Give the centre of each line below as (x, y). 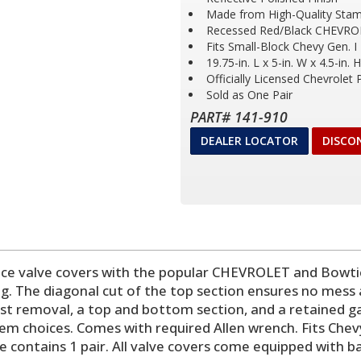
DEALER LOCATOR (249, 141)
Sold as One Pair (249, 95)
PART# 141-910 (239, 117)
